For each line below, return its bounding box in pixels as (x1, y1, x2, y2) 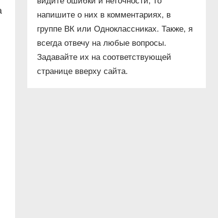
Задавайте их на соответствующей (37, 53, 172, 62)
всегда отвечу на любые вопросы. (37, 38, 167, 48)
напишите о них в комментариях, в (37, 10, 171, 20)
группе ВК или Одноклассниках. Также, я (37, 24, 193, 34)
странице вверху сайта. (37, 67, 128, 76)
